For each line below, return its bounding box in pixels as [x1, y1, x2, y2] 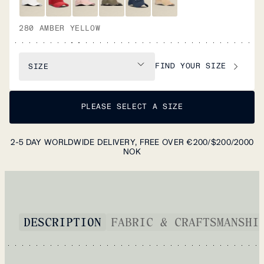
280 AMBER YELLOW [19, 23, 101, 33]
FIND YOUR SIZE [154, 61, 226, 71]
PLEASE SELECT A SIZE [81, 102, 183, 112]
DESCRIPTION [24, 214, 101, 229]
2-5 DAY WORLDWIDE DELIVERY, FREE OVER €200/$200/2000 [10, 137, 254, 147]
